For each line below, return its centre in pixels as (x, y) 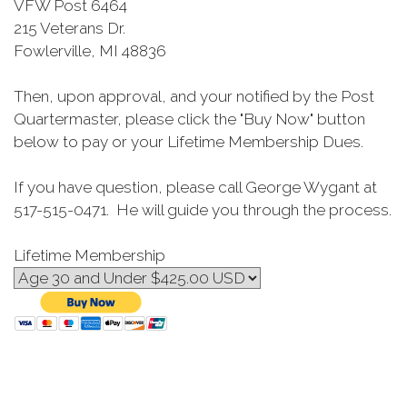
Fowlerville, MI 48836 (90, 51)
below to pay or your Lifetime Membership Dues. (189, 142)
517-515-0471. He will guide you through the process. (203, 210)
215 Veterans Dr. (69, 28)
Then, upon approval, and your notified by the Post (194, 96)
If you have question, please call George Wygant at (195, 187)
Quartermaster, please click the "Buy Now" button (189, 119)
